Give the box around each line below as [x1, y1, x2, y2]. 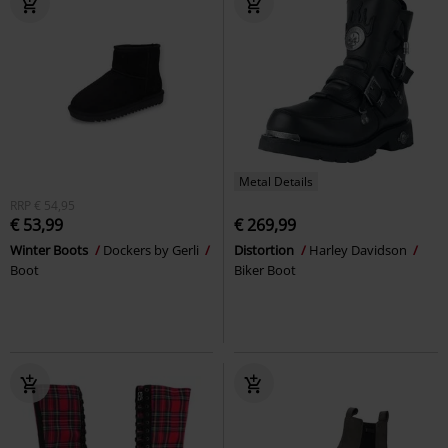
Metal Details [239, 172, 313, 190]
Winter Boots [10, 240, 91, 259]
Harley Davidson [309, 240, 410, 259]
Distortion [234, 240, 297, 259]
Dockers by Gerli [103, 240, 202, 259]
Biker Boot [234, 260, 296, 279]
